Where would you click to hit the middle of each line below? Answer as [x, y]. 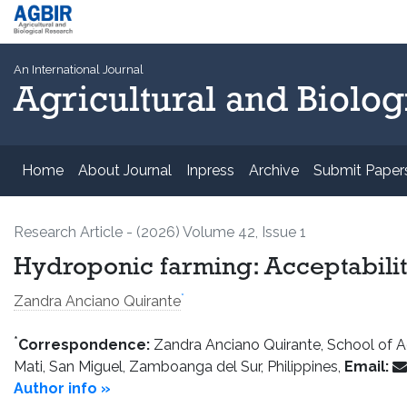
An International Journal [79, 69]
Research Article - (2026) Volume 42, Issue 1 [160, 232]
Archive [274, 170]
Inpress [210, 170]
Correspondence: [84, 345]
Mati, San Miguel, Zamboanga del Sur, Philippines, [179, 367]
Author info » [62, 388]
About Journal [125, 170]
